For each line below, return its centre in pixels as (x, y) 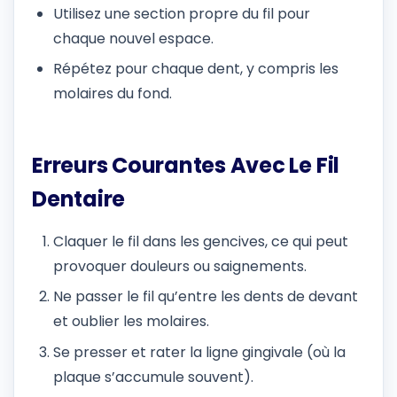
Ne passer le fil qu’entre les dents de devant (206, 297)
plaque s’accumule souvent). (153, 377)
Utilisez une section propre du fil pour (182, 14)
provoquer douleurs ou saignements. (180, 266)
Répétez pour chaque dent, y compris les (196, 69)
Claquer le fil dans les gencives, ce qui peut (201, 241)
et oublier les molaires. (131, 322)
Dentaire (79, 199)
